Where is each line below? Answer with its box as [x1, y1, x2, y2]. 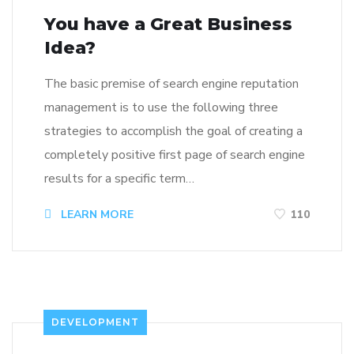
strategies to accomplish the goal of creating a [44, 122, 303, 141]
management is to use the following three [44, 99, 278, 117]
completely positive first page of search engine [44, 146, 305, 164]
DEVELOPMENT [51, 316, 139, 329]
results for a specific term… [44, 170, 194, 188]
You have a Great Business [44, 13, 292, 36]
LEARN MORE [58, 207, 134, 223]
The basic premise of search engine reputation [44, 75, 299, 93]
